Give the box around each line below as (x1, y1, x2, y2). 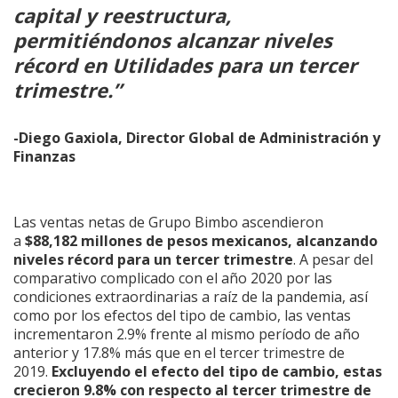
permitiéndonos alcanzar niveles (13, 26, 332, 53)
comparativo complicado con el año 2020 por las (13, 267, 332, 288)
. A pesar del (293, 249, 373, 269)
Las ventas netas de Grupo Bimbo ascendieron (13, 211, 323, 232)
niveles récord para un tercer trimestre (13, 249, 293, 269)
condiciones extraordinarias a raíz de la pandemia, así (13, 286, 368, 306)
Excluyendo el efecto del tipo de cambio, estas (52, 361, 382, 381)
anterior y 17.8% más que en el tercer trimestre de (13, 342, 345, 362)
